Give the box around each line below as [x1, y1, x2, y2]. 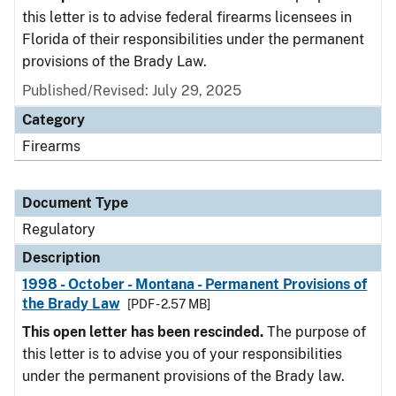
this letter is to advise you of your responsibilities [22, 346, 342, 362]
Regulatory [22, 221, 95, 238]
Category [22, 111, 85, 128]
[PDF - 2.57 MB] [126, 297, 210, 311]
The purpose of [263, 324, 366, 340]
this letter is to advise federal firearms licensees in [22, 9, 352, 26]
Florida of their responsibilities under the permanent [22, 31, 364, 48]
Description [22, 249, 100, 266]
